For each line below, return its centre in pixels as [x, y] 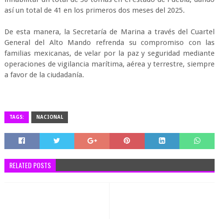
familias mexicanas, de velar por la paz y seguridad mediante [109, 53]
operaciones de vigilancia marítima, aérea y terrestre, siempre [109, 64]
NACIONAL [49, 117]
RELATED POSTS [30, 165]
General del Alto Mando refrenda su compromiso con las [109, 43]
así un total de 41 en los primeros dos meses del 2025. [94, 10]
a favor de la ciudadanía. [44, 75]
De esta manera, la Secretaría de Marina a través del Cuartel [109, 32]
